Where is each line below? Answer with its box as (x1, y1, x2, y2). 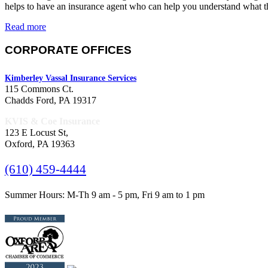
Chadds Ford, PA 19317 (5, 95, 96, 105)
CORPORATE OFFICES (5, 44, 132, 57)
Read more (5, 22, 46, 32)
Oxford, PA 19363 (5, 138, 75, 149)
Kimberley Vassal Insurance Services (5, 73, 136, 83)
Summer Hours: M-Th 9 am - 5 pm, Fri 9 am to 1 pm (5, 190, 205, 200)
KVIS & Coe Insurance (5, 115, 100, 126)
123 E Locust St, (5, 127, 68, 138)
